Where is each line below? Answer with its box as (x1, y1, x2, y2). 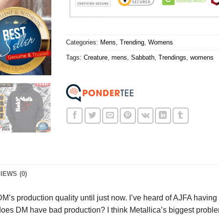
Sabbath (131, 54, 154, 62)
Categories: (66, 39, 100, 46)
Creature (83, 54, 108, 62)
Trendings (158, 54, 186, 62)
